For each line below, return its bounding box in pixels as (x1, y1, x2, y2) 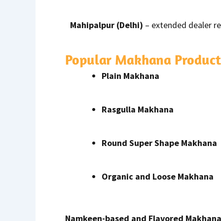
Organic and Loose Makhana (102, 171, 214, 183)
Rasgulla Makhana (102, 104, 174, 115)
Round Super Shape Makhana (102, 137, 217, 149)
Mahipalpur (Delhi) (70, 19, 143, 31)
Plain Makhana (102, 70, 159, 82)
